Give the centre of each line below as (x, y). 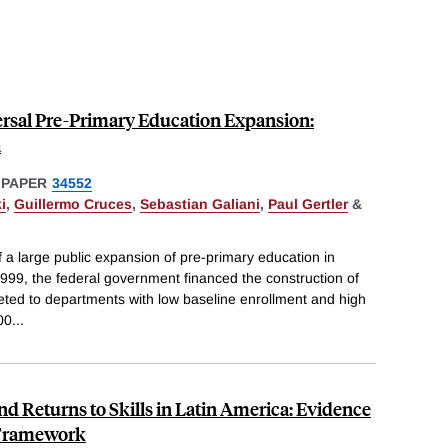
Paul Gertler (308, 203)
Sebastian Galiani (200, 203)
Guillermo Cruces (73, 203)
